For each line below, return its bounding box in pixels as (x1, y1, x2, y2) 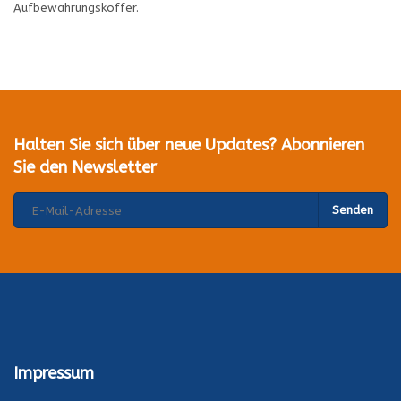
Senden (332, 203, 373, 218)
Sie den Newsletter (13, 158, 157, 178)
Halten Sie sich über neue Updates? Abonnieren (13, 135, 364, 156)
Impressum (13, 363, 94, 384)
